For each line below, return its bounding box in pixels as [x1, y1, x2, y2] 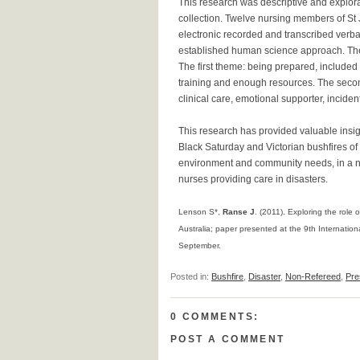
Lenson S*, [178, 207, 223, 216]
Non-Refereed [285, 272, 341, 281]
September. [178, 241, 221, 250]
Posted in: [170, 272, 211, 281]
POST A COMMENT [170, 333, 285, 345]
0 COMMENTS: [170, 311, 260, 322]
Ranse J [223, 207, 255, 216]
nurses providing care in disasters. [178, 174, 328, 185]
